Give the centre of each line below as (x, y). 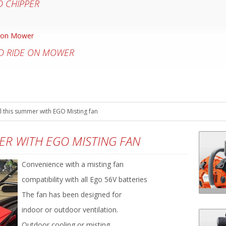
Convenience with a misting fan (71, 164)
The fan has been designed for (70, 195)
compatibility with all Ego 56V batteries (82, 180)
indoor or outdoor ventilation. (68, 210)
